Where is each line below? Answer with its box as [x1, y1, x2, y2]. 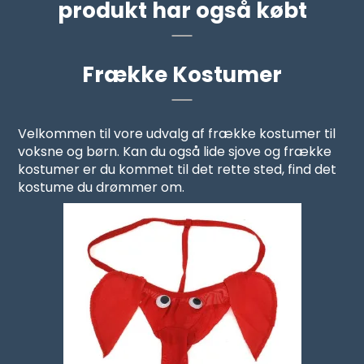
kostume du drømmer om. [18, 178, 185, 197]
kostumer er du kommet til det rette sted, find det [18, 160, 337, 180]
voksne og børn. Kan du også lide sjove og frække [18, 142, 332, 162]
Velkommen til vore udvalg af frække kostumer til [18, 124, 336, 144]
